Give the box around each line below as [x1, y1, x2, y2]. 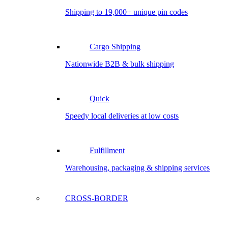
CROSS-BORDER [65, 194, 128, 203]
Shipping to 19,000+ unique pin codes [65, 8, 188, 16]
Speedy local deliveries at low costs [65, 111, 179, 120]
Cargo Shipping [90, 42, 140, 51]
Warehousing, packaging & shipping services [65, 163, 210, 172]
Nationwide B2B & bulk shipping [65, 60, 174, 68]
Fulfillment [90, 146, 125, 155]
